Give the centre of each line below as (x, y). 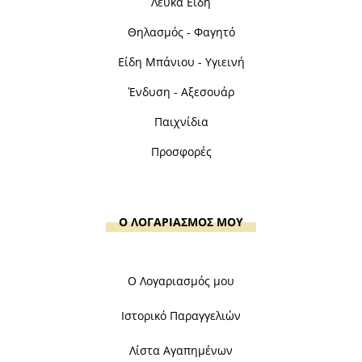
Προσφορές (181, 151)
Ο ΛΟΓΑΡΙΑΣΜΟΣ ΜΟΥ (181, 221)
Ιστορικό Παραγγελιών (181, 315)
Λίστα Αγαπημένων (181, 350)
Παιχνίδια (181, 121)
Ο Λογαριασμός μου (181, 280)
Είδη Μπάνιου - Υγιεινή (181, 61)
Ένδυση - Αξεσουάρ (181, 91)
